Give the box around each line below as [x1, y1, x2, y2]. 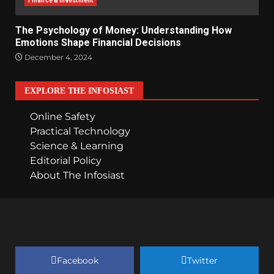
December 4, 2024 [23, 52, 92, 62]
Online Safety [30, 110, 95, 122]
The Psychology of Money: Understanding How [15, 24, 232, 36]
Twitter [187, 254, 218, 266]
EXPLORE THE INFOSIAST [24, 86, 134, 95]
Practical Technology [30, 125, 130, 137]
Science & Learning [30, 139, 124, 152]
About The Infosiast [30, 169, 125, 181]
